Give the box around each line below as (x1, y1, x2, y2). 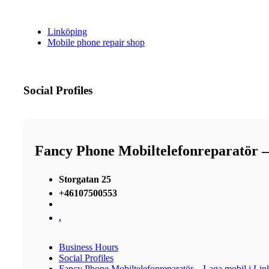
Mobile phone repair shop (47, 37, 145, 48)
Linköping (47, 26, 87, 37)
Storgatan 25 (59, 174, 111, 184)
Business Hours (59, 241, 118, 252)
